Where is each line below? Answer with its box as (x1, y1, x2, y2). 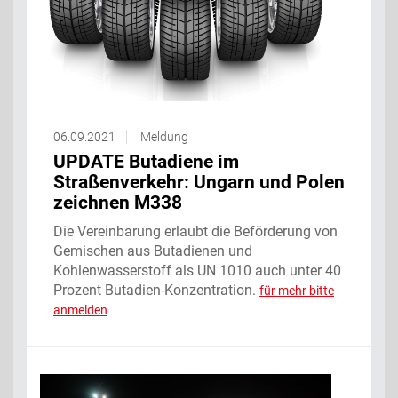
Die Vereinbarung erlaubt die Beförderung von (53, 222, 338, 240)
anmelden (53, 302, 107, 317)
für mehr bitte (259, 283, 334, 298)
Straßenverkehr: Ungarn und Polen (53, 171, 345, 193)
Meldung (140, 129, 188, 144)
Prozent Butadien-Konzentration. (53, 281, 259, 298)
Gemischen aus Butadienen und (53, 242, 252, 259)
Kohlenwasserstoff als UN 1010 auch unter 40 (53, 261, 341, 279)
